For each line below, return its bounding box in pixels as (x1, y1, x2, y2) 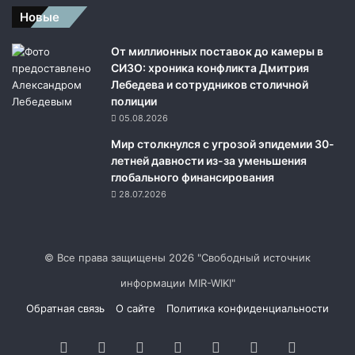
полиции (111, 94, 157, 108)
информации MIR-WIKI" (120, 276, 235, 289)
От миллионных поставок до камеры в (111, 44, 323, 58)
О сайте (116, 301, 155, 315)
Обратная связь (26, 301, 105, 315)
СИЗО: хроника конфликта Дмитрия (111, 60, 309, 74)
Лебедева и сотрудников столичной (111, 77, 308, 91)
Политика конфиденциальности (166, 301, 329, 315)
